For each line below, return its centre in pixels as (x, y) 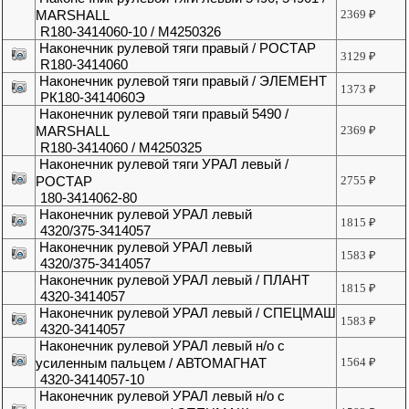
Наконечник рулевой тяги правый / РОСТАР (178, 48)
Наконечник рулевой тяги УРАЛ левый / (164, 164)
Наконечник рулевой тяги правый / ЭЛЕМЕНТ (184, 81)
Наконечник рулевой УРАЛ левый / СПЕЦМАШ (188, 313)
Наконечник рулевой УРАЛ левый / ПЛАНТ (175, 280)
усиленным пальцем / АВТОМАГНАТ (152, 363)
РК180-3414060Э (93, 98)
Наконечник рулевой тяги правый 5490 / (164, 114)
